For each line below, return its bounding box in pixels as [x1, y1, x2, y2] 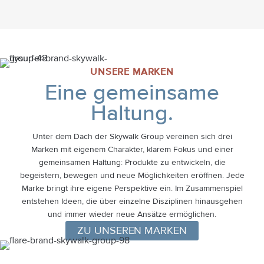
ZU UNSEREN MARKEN [77, 224, 187, 237]
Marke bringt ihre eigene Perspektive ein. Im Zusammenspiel [21, 183, 243, 193]
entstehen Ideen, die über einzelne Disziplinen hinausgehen [21, 196, 243, 206]
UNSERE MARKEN [90, 67, 174, 77]
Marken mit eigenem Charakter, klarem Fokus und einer [31, 144, 233, 154]
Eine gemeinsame [45, 82, 219, 104]
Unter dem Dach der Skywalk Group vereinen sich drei [32, 131, 232, 141]
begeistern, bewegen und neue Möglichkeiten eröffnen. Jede [19, 170, 245, 180]
